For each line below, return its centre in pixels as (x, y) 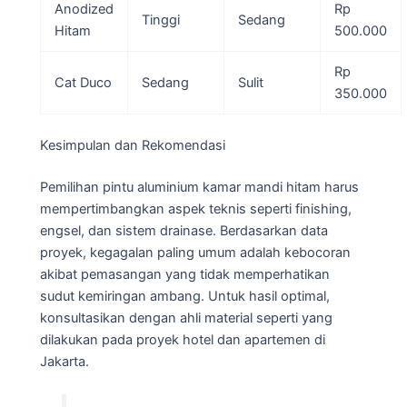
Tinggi (160, 20)
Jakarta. (65, 362)
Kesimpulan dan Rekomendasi (133, 146)
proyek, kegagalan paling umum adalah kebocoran (195, 253)
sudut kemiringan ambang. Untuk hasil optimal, (185, 297)
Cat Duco (83, 83)
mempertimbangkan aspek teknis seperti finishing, (196, 209)
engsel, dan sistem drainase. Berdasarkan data (184, 231)
